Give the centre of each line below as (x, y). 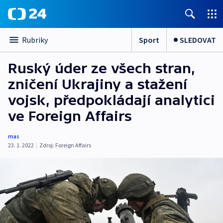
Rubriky (35, 40)
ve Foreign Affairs (70, 116)
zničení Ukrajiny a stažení (98, 84)
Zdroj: (47, 145)
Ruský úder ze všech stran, (102, 68)
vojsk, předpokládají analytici (111, 100)
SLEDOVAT (198, 40)
